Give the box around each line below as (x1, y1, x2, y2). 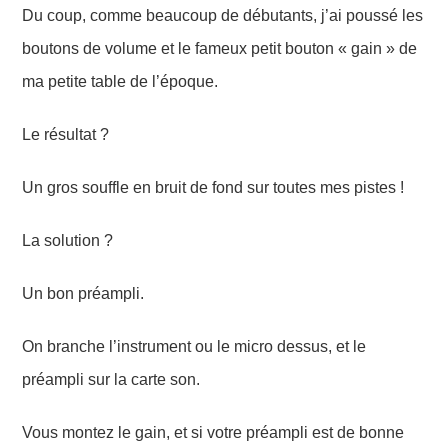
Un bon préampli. (22, 284, 145, 302)
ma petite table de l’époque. (22, 72, 219, 90)
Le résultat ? (22, 125, 110, 143)
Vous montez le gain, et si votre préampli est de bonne (22, 423, 405, 441)
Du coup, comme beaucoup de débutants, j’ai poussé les (22, 6, 424, 24)
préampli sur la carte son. (22, 370, 201, 388)
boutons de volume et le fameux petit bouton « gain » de (22, 39, 418, 57)
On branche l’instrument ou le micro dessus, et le (22, 337, 367, 355)
